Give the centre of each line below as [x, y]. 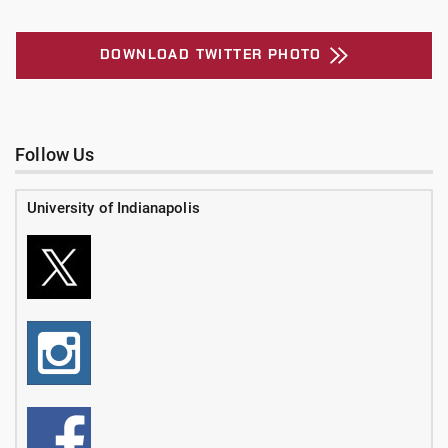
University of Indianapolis [113, 207]
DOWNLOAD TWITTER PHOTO [211, 53]
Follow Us [55, 154]
